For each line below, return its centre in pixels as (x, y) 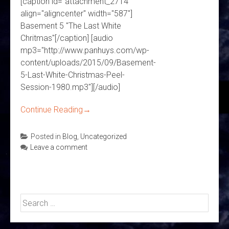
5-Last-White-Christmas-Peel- (73, 75)
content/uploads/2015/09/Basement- (88, 63)
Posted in (47, 137)
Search (33, 200)
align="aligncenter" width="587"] (76, 14)
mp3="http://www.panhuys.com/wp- (85, 51)
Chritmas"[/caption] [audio (67, 38)
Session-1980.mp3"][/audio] (70, 87)
